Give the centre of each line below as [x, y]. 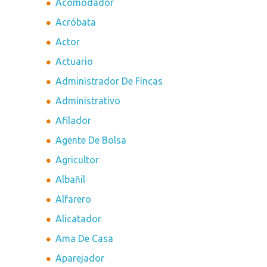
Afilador [74, 121]
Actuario [74, 62]
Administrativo [88, 101]
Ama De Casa [85, 239]
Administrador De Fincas [109, 81]
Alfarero [74, 199]
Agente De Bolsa [91, 140]
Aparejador [80, 258]
